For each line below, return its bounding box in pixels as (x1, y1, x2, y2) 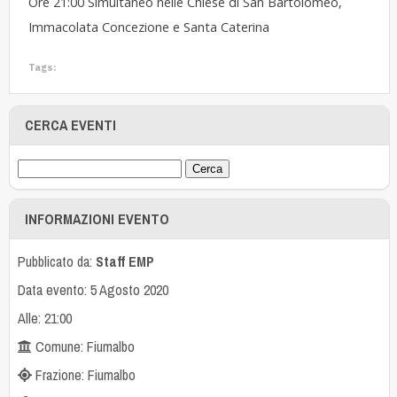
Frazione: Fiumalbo (31, 364, 136, 385)
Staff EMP (95, 251, 154, 271)
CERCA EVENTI (25, 115, 117, 136)
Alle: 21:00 (17, 307, 72, 328)
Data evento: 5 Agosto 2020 (17, 279, 168, 300)
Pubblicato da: (17, 251, 96, 271)
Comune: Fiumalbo (31, 336, 135, 356)
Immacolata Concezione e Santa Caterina (28, 19, 270, 36)
